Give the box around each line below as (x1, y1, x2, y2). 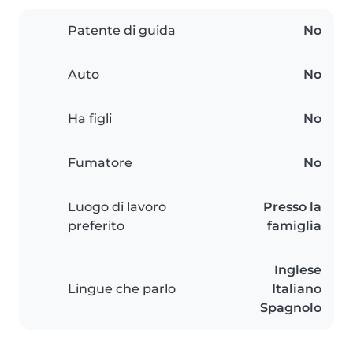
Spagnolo (260, 300, 321, 316)
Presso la (263, 199, 321, 215)
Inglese (274, 262, 321, 278)
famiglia (267, 218, 321, 234)
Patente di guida (68, 23, 176, 39)
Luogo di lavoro (68, 199, 166, 215)
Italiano (272, 281, 321, 297)
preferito (68, 218, 124, 234)
